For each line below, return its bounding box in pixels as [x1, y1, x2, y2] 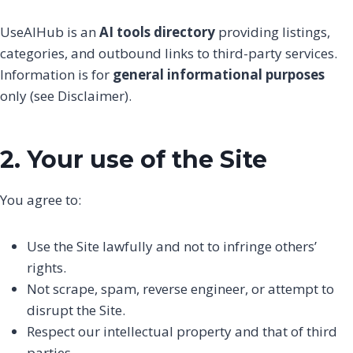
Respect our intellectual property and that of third [27, 322, 337, 340]
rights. [27, 258, 66, 277]
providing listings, [215, 23, 330, 41]
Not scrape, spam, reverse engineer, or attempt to [27, 280, 334, 298]
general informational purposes [113, 65, 325, 84]
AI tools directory [99, 23, 215, 41]
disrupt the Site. [27, 301, 125, 319]
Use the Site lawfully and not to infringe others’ [27, 237, 317, 255]
